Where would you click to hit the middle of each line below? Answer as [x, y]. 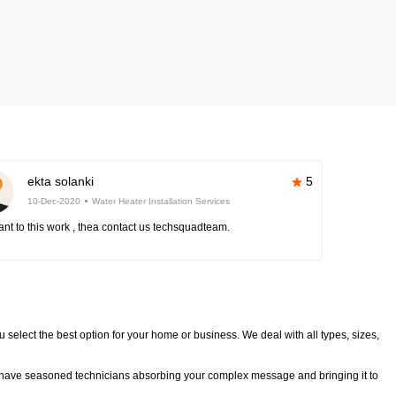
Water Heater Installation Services [161, 201]
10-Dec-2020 [54, 201]
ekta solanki [61, 181]
